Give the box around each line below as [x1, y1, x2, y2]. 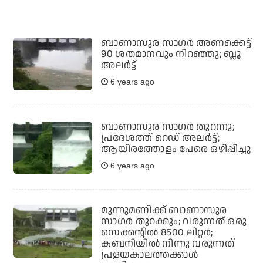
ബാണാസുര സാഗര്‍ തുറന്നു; [101, 119, 234, 134]
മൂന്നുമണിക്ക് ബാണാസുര [101, 203, 227, 218]
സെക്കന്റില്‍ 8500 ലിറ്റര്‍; [101, 225, 213, 240]
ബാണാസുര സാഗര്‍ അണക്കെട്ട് [101, 36, 251, 50]
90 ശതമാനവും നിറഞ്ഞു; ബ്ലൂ [101, 47, 241, 62]
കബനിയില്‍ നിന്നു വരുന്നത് [101, 237, 234, 251]
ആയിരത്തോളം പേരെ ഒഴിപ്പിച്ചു [101, 141, 251, 156]
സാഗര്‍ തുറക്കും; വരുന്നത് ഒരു [101, 214, 247, 229]
